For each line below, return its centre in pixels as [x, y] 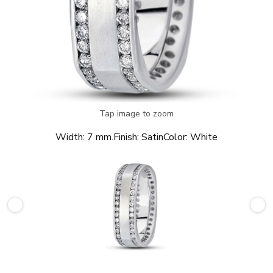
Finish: [126, 137]
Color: [175, 137]
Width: [70, 137]
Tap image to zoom [136, 114]
